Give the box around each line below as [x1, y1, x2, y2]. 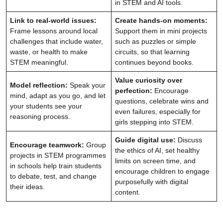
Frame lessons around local [10, 26, 98, 35]
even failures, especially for [115, 107, 201, 115]
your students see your [10, 102, 82, 110]
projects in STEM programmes [10, 151, 106, 159]
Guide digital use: [115, 135, 176, 144]
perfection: [115, 86, 152, 95]
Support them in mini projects [115, 26, 207, 35]
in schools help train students [10, 161, 102, 170]
